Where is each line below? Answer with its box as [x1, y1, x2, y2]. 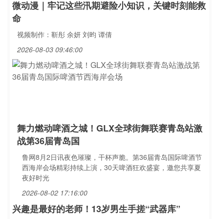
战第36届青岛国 [17, 134, 80, 147]
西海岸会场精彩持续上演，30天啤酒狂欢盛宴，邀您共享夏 [22, 162, 201, 172]
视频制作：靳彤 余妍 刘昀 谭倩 [17, 29, 112, 39]
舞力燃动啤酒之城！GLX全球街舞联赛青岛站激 [17, 122, 202, 134]
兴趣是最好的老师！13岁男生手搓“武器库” [12, 202, 180, 215]
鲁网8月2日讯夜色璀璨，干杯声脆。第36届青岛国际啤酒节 [22, 152, 202, 162]
